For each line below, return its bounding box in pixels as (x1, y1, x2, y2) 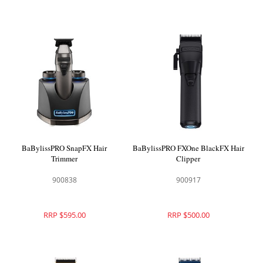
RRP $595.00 (43, 209, 86, 220)
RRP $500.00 (167, 209, 210, 220)
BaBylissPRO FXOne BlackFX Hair (132, 142, 244, 153)
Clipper (176, 153, 201, 164)
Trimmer (51, 153, 78, 164)
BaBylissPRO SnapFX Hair (22, 142, 107, 153)
